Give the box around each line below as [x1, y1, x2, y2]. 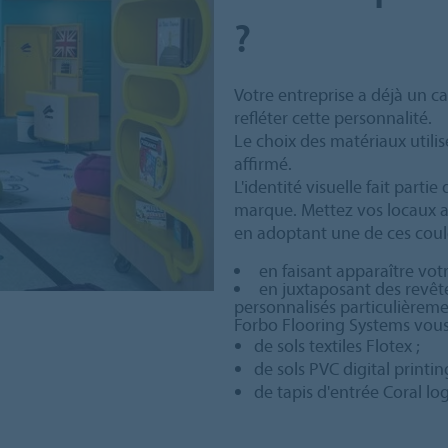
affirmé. [234, 152, 292, 176]
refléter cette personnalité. [234, 106, 432, 130]
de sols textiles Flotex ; [253, 334, 420, 358]
